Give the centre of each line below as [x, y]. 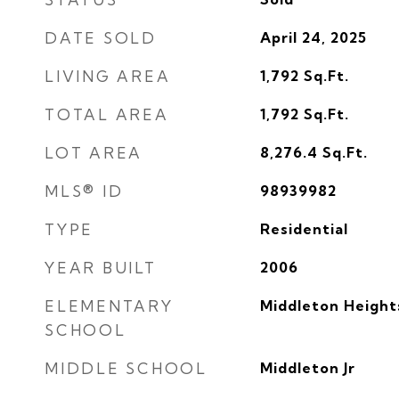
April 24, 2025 [313, 37]
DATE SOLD [101, 38]
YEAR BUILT [101, 268]
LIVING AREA [108, 76]
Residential [304, 229]
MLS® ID [84, 191]
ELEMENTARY [109, 306]
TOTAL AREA [107, 114]
